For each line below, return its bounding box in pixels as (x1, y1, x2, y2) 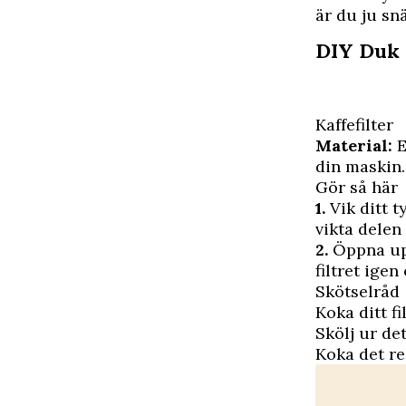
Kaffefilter (315, 114, 393, 135)
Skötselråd (315, 281, 400, 302)
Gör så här (315, 177, 398, 198)
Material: (315, 135, 392, 156)
